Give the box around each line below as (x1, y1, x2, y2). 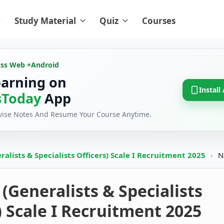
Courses (142, 15, 175, 26)
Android (31, 60, 59, 70)
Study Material (14, 15, 76, 26)
